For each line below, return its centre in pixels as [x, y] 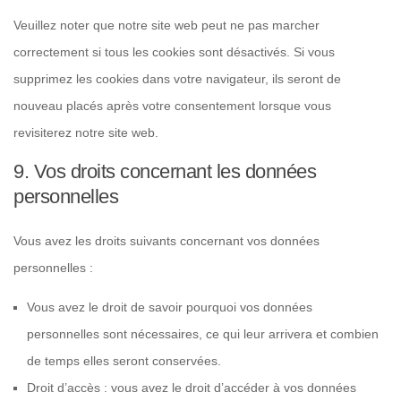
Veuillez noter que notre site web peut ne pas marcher [166, 26]
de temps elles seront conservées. [124, 361]
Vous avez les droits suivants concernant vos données [166, 241]
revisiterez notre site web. [86, 133]
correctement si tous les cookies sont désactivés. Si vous [174, 52]
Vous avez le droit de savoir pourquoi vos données [170, 307]
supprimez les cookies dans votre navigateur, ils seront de [177, 79]
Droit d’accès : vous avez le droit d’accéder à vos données [192, 388]
